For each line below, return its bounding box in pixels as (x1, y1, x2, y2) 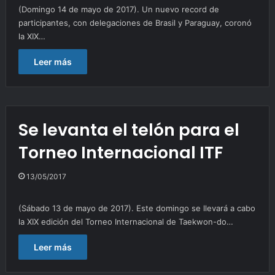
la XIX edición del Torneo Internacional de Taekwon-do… (18, 216, 233, 227)
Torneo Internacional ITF (18, 141, 223, 164)
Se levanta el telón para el (18, 118, 239, 141)
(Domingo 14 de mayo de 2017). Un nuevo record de (18, 4, 219, 14)
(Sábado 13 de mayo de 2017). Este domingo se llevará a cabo (18, 203, 255, 213)
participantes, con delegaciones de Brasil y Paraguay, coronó (18, 17, 252, 28)
